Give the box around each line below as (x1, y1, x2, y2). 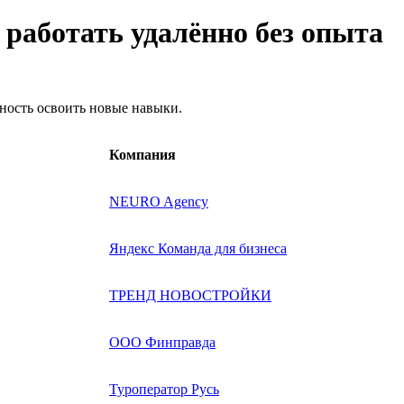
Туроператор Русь (109, 381, 219, 397)
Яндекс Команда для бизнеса (109, 240, 287, 256)
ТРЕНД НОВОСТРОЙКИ (109, 287, 271, 303)
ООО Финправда (109, 334, 216, 350)
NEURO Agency (109, 193, 208, 209)
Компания (109, 146, 176, 162)
